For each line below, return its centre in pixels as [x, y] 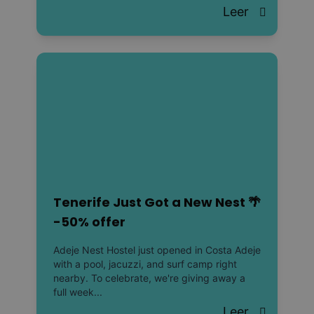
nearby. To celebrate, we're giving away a [149, 278]
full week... [78, 292]
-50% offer [89, 221]
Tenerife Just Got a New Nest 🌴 [157, 202]
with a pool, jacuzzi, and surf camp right [145, 264]
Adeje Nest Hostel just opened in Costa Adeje [157, 250]
